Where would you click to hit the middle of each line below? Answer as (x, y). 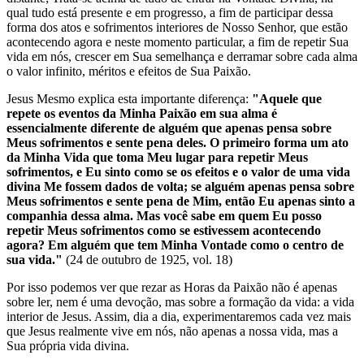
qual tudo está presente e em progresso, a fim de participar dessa (170, 13)
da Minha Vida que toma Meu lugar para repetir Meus (157, 158)
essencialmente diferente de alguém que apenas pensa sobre (169, 128)
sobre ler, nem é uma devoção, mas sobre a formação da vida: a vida (180, 302)
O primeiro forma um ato (279, 143)
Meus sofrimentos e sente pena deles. (106, 143)
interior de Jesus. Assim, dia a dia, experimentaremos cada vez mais (179, 317)
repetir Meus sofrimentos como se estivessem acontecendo (164, 231)
